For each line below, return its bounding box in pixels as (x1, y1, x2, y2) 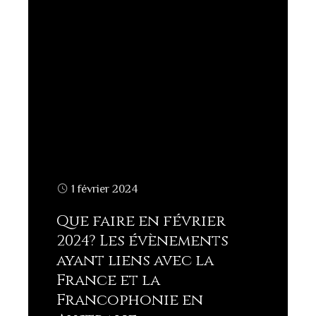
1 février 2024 (71, 182, 138, 195)
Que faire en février (56, 211, 226, 231)
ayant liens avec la (56, 250, 214, 271)
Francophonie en (56, 290, 203, 310)
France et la (56, 270, 160, 291)
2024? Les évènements (56, 231, 229, 251)
